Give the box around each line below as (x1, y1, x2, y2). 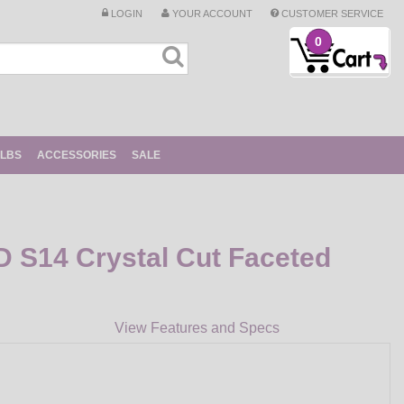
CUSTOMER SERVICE (279, 7, 384, 18)
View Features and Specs (115, 320, 280, 335)
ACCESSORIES (36, 149, 116, 161)
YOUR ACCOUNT (169, 7, 252, 18)
